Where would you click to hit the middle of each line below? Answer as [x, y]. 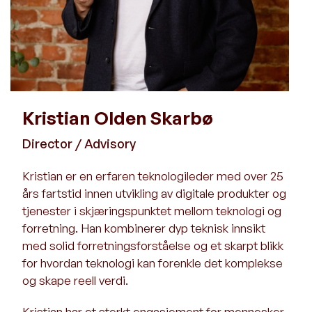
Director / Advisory [79, 143]
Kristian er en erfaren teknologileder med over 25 [153, 176]
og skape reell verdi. [75, 280]
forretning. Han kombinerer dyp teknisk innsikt [144, 228]
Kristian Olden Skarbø [118, 118]
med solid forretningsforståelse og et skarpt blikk [153, 245]
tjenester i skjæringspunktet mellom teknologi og [152, 211]
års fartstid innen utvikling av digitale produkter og [154, 193]
